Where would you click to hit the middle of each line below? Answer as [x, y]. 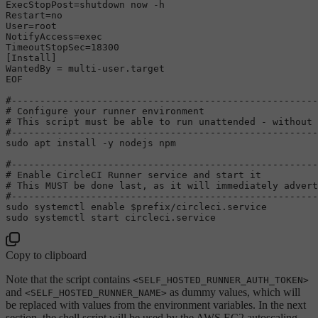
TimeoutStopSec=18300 [62, 47]
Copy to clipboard [46, 255]
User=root [31, 26]
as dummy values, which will [234, 292]
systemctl [60, 207]
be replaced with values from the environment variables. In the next [156, 305]
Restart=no [34, 15]
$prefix [150, 207]
